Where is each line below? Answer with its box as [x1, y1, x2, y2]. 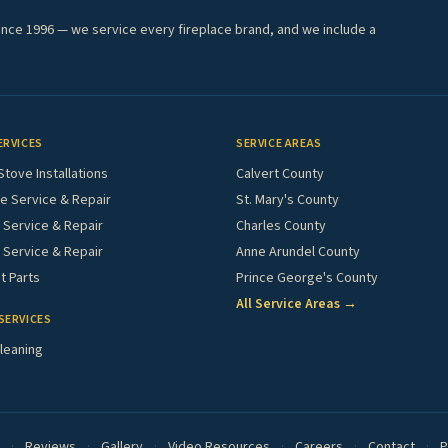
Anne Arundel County [236, 241, 360, 262]
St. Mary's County [236, 189, 339, 210]
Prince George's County [236, 267, 378, 288]
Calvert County [236, 163, 324, 184]
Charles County [236, 215, 326, 236]
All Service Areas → [236, 293, 357, 314]
